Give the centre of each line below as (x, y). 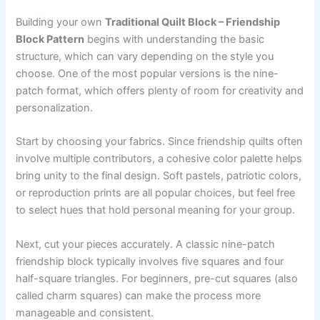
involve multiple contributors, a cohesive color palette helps (159, 159)
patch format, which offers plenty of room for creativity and (160, 90)
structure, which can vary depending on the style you (145, 56)
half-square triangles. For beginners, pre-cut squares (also (157, 278)
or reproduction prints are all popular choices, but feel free (156, 193)
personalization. (55, 107)
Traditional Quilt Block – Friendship (193, 22)
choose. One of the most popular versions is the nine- (147, 73)
